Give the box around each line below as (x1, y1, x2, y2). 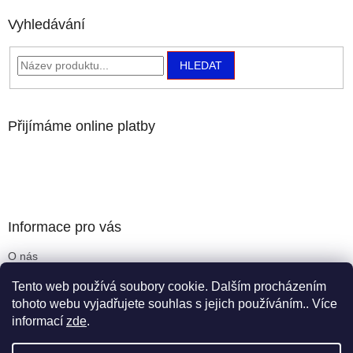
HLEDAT (179, 59, 222, 72)
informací (12, 314, 66, 328)
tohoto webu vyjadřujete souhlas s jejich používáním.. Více (12, 297, 337, 310)
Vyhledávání (8, 17, 85, 33)
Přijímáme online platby (8, 117, 155, 134)
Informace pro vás (8, 218, 121, 235)
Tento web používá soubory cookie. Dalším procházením (12, 280, 326, 293)
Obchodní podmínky (8, 269, 109, 282)
